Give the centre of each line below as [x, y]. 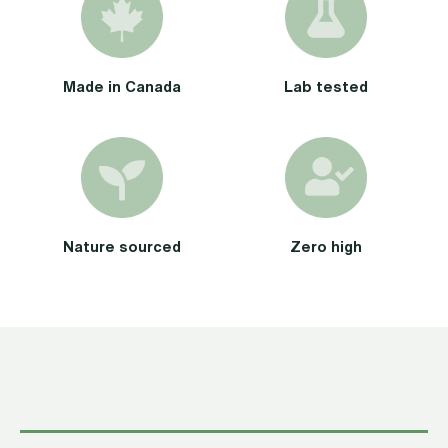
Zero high [326, 246]
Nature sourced [122, 246]
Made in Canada [122, 85]
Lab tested [326, 85]
